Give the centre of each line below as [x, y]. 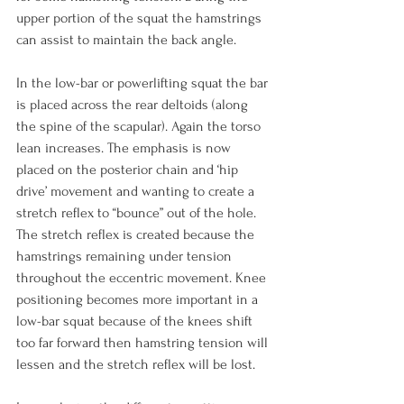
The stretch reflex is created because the [137, 234]
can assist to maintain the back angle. [126, 40]
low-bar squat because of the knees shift [136, 321]
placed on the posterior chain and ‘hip [129, 170]
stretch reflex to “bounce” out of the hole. [138, 213]
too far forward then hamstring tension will [144, 343]
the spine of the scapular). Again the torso [140, 126]
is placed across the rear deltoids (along [134, 105]
